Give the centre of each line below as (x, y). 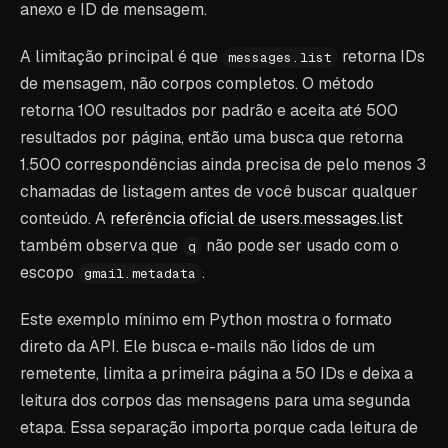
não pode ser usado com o (300, 245)
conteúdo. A (65, 218)
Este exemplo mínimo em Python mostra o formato (206, 319)
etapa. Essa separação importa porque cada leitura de (219, 427)
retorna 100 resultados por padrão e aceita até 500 (209, 110)
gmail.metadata (140, 273)
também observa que (101, 245)
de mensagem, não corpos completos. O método (197, 83)
